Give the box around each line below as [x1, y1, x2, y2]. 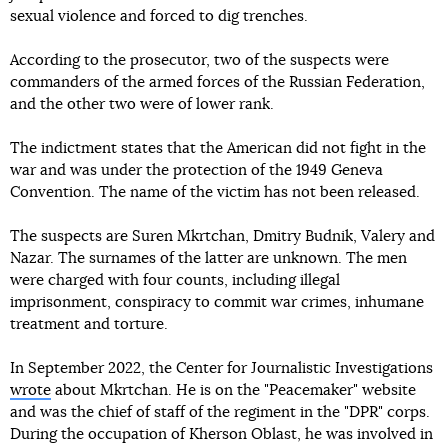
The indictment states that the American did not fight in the [10, 140, 426, 156]
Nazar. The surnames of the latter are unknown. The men [10, 250, 407, 266]
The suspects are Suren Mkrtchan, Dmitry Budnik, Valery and [10, 228, 435, 244]
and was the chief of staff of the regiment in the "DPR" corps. [10, 404, 430, 420]
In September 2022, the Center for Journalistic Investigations [10, 360, 433, 376]
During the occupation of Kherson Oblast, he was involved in [10, 426, 433, 442]
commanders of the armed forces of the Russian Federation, [10, 74, 425, 90]
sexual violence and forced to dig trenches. [10, 8, 308, 24]
